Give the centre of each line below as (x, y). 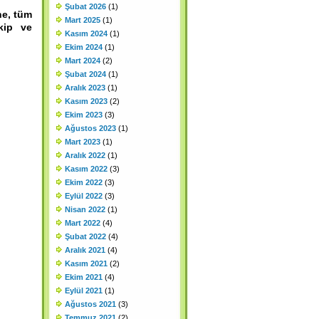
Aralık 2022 (85, 155)
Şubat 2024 (85, 74)
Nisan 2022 (85, 209)
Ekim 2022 (84, 182)
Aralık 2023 (85, 88)
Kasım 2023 (86, 101)
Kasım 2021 (86, 263)
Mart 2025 (83, 20)
